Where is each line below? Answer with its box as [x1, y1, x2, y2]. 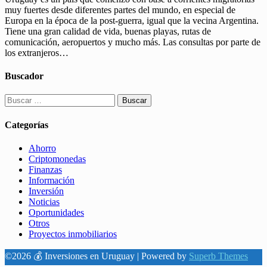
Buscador [5, 71, 44, 82]
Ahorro [29, 142, 56, 153]
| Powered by [137, 250, 189, 261]
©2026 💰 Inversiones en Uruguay [5, 250, 137, 261]
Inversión [29, 185, 64, 196]
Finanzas [29, 164, 62, 175]
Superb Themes [189, 250, 248, 261]
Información [29, 175, 74, 185]
